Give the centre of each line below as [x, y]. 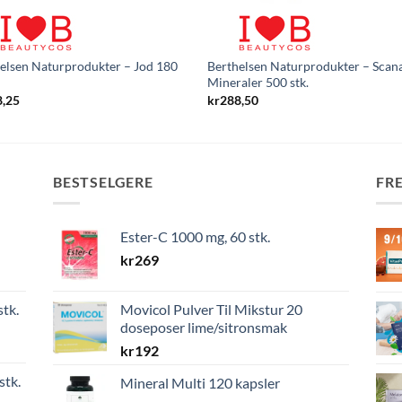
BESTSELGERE [103, 181]
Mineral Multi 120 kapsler [200, 383]
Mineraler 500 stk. [258, 83]
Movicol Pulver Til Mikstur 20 [211, 310]
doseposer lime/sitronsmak [204, 328]
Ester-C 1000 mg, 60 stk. [195, 237]
